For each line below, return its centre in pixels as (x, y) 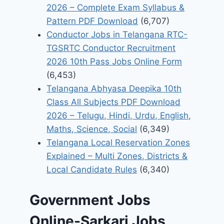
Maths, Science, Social (92, 129)
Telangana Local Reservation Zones (118, 143)
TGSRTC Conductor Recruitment (111, 48)
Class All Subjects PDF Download (114, 102)
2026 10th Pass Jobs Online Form (114, 62)
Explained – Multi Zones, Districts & (117, 156)
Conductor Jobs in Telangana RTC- (117, 35)
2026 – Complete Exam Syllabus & (116, 8)
